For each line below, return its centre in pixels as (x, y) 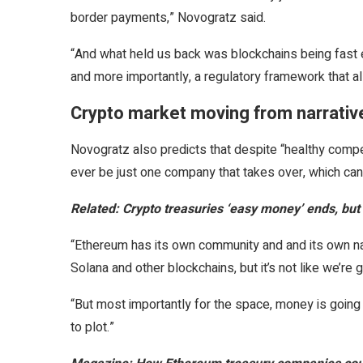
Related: (96, 209)
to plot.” (94, 327)
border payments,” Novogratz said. (168, 18)
